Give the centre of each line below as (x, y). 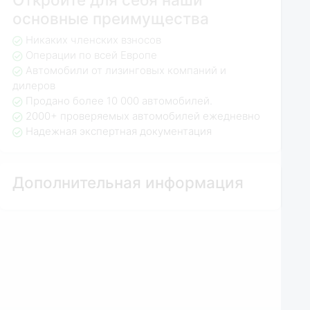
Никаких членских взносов (93, 40)
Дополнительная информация (128, 182)
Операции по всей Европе (91, 55)
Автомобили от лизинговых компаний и (126, 71)
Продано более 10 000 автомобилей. (119, 101)
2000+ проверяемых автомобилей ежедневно (143, 116)
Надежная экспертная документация (118, 131)
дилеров (34, 86)
